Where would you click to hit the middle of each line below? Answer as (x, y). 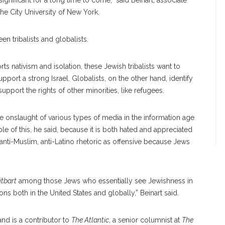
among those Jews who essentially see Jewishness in (105, 181)
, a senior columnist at (145, 220)
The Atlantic (90, 220)
